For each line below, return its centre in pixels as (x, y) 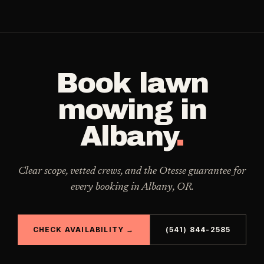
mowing (115, 110)
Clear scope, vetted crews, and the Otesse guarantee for (132, 171)
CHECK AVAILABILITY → (83, 230)
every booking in (106, 187)
